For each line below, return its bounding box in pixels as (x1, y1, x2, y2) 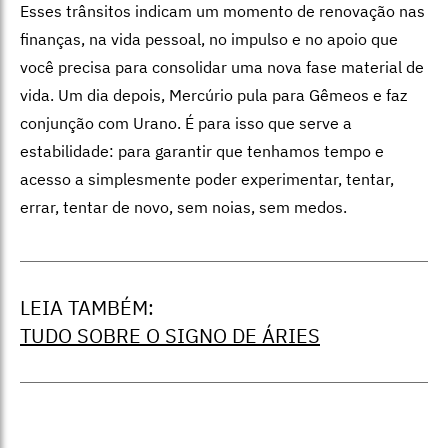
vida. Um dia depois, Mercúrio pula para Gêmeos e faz (20, 84, 407, 105)
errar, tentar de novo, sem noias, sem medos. (20, 196, 347, 217)
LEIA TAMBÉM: (20, 293, 154, 321)
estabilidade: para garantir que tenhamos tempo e (20, 140, 384, 161)
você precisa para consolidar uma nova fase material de (20, 56, 424, 77)
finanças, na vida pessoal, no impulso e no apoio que (20, 28, 398, 49)
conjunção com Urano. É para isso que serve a (20, 112, 352, 133)
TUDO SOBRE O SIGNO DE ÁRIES (20, 321, 320, 349)
